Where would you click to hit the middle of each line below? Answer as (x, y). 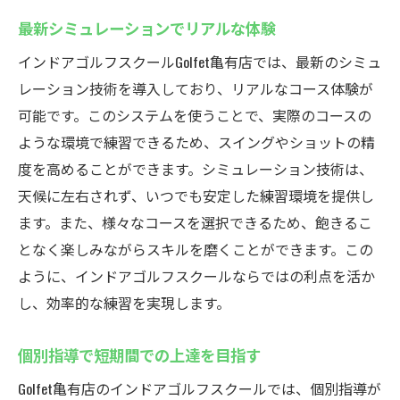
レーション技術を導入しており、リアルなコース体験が (196, 88)
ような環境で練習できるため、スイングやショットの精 (196, 142)
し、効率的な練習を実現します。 (124, 303)
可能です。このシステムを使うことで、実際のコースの (195, 115)
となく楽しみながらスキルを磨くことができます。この (196, 249)
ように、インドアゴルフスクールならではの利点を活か (196, 276)
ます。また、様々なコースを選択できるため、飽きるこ (195, 222)
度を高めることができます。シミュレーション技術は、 (196, 169)
